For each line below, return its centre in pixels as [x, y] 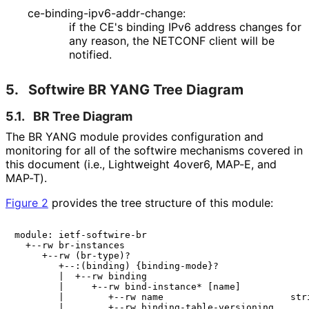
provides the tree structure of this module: [161, 203]
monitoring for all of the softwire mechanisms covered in [154, 151]
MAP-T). [26, 178]
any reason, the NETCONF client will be [172, 41]
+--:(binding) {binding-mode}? [117, 266]
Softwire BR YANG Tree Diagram [136, 90]
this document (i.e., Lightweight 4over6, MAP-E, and [141, 165]
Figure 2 [27, 203]
